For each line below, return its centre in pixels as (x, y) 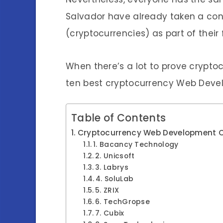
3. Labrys (112, 167)
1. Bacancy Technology (136, 145)
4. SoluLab (115, 179)
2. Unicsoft (115, 156)
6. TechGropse (123, 202)
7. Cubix (110, 213)
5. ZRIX (107, 190)
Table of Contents (119, 118)
